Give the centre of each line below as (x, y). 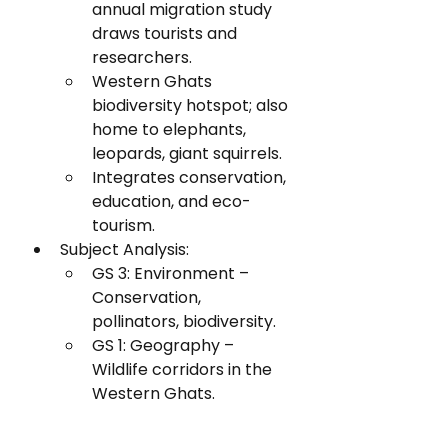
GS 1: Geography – (165, 345)
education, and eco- (171, 201)
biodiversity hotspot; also (192, 105)
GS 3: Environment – (172, 273)
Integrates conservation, (191, 177)
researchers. (142, 57)
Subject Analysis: (124, 249)
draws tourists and (166, 33)
